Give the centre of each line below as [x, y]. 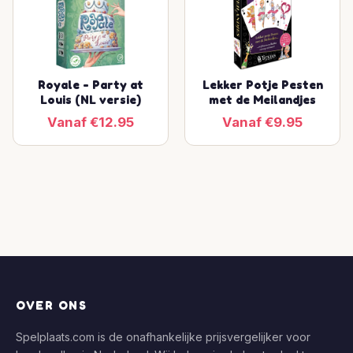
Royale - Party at [91, 85]
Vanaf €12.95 [91, 123]
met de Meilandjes [262, 100]
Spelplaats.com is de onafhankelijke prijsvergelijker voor [163, 337]
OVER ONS [51, 306]
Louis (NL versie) [91, 100]
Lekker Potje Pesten [262, 85]
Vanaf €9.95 [262, 123]
